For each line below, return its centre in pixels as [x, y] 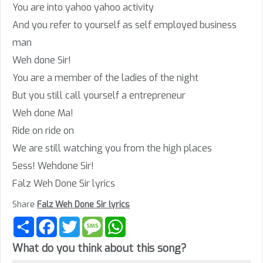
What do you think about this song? [100, 249]
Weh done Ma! [43, 113]
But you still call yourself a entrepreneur [99, 96]
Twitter [94, 221]
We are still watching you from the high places [112, 149]
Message [120, 221]
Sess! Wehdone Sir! [53, 166]
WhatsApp [146, 221]
